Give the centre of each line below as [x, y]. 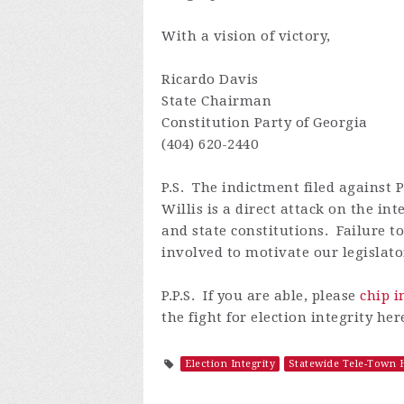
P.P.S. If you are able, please [261, 296]
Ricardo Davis [210, 80]
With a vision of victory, [246, 37]
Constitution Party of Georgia [265, 123]
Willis [184, 210]
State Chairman [216, 101]
